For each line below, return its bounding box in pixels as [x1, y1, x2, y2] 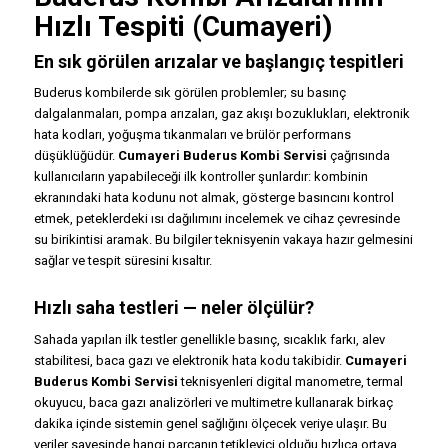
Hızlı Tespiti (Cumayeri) [33, 10, 332, 44]
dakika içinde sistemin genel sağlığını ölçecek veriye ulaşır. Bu [33, 415, 387, 431]
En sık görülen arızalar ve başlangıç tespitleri [33, 51, 404, 73]
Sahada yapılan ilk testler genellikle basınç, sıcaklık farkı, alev [33, 331, 385, 347]
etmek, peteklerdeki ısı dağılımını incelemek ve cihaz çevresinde [33, 211, 400, 227]
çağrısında [326, 148, 390, 164]
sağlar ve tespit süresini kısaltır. [33, 253, 212, 269]
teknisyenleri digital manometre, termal [177, 373, 403, 389]
